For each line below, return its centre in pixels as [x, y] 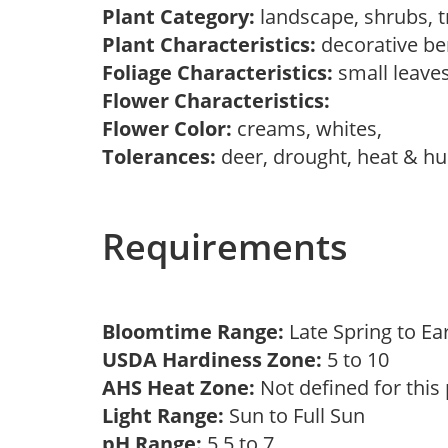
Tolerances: [159, 156]
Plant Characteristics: [209, 44]
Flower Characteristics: [216, 100]
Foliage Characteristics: [217, 72]
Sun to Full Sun [299, 415]
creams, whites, [312, 128]
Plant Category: [178, 16]
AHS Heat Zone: [178, 387]
